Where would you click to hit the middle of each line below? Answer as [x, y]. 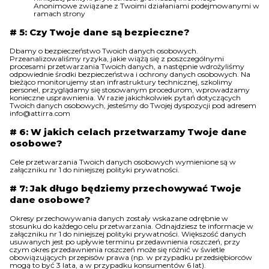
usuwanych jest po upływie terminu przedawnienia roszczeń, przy [125, 242]
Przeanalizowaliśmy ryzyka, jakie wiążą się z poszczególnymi [117, 59]
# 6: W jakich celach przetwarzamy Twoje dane [128, 132]
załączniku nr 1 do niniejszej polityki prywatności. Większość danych [128, 234]
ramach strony [59, 14]
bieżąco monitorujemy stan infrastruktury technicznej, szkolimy [121, 82]
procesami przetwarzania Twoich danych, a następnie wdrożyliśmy [127, 66]
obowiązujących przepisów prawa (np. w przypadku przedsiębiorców [131, 257]
